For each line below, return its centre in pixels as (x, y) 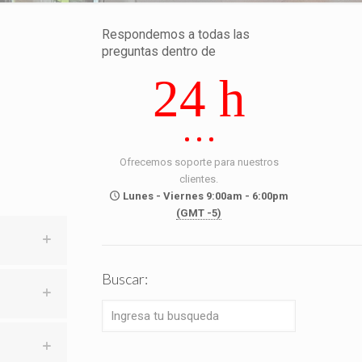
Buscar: (125, 279)
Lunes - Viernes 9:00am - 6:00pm (204, 196)
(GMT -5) (199, 213)
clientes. (199, 179)
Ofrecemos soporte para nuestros (199, 162)
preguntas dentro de (159, 52)
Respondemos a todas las (176, 35)
